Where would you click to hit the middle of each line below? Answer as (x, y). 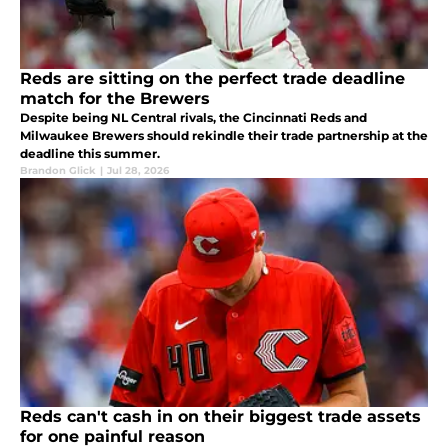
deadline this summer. (90, 153)
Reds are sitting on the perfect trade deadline (212, 78)
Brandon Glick (58, 170)
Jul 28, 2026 (138, 170)
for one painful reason (112, 436)
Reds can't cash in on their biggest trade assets (220, 416)
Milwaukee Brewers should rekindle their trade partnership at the (224, 135)
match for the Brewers (115, 98)
